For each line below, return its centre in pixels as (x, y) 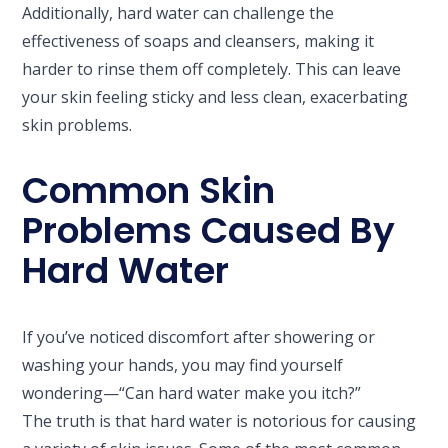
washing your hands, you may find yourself (183, 364)
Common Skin (149, 190)
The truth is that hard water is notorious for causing (219, 420)
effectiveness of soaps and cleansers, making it (198, 40)
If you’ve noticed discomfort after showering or (199, 336)
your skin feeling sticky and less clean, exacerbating (215, 96)
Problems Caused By (209, 230)
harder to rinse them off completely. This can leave (212, 68)
